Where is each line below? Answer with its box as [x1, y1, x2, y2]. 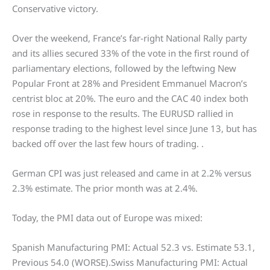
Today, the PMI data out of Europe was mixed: [12, 212, 202, 224]
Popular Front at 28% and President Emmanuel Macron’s [12, 77, 247, 90]
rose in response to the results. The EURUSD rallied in [12, 107, 233, 120]
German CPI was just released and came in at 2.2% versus [12, 167, 251, 180]
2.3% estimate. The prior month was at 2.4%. [12, 182, 198, 195]
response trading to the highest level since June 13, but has [12, 122, 257, 135]
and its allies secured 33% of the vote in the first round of [12, 47, 249, 60]
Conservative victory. [12, 2, 98, 15]
